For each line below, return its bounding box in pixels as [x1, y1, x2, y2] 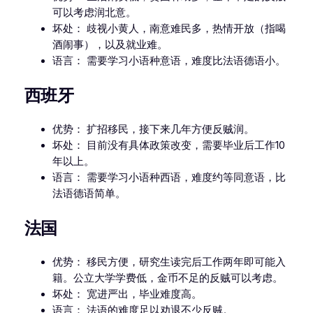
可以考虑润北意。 [52, 6, 136, 19]
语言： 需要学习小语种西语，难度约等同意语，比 [52, 171, 286, 184]
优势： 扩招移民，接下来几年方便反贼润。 [52, 123, 254, 136]
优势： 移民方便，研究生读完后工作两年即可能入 [52, 256, 286, 269]
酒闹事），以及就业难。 [52, 38, 168, 51]
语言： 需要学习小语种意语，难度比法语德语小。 [52, 54, 286, 67]
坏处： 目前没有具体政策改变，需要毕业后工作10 [52, 139, 285, 152]
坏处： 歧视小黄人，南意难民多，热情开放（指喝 [52, 22, 286, 35]
